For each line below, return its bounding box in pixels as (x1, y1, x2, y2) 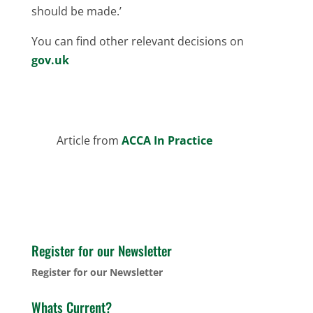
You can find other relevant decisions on (31, 33, 244, 49)
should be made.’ (31, 3, 122, 19)
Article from (56, 132, 119, 148)
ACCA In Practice (118, 132, 212, 148)
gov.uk (31, 52, 69, 68)
